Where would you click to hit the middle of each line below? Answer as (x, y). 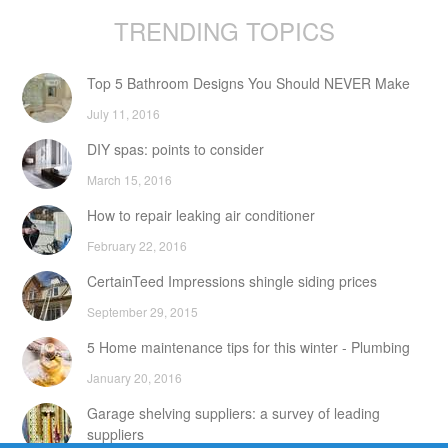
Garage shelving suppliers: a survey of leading (233, 413)
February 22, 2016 (137, 245)
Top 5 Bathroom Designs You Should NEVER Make (248, 83)
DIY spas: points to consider (175, 149)
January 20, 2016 (134, 377)
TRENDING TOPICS (224, 30)
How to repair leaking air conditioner (201, 215)
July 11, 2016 (123, 113)
